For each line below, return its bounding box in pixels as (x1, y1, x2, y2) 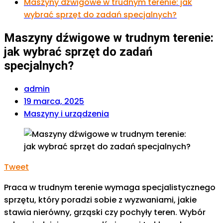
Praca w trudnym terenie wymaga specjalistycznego (4, 181, 216, 193)
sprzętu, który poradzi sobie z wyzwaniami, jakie (4, 194, 197, 206)
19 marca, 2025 (24, 95, 84, 107)
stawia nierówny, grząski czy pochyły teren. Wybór (4, 206, 206, 218)
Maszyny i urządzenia (24, 108, 109, 119)
